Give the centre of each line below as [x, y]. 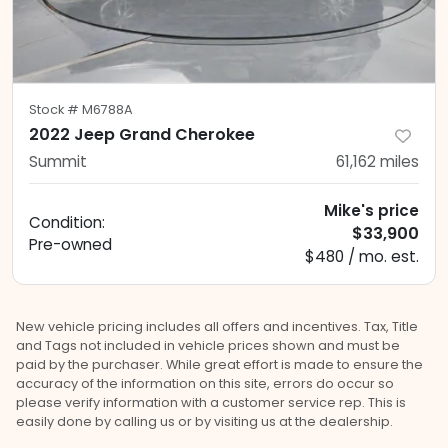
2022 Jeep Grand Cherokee [142, 135]
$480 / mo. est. [362, 257]
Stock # [55, 110]
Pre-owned [70, 245]
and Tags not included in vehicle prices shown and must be [208, 346]
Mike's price [371, 211]
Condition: [67, 223]
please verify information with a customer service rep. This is [211, 403]
